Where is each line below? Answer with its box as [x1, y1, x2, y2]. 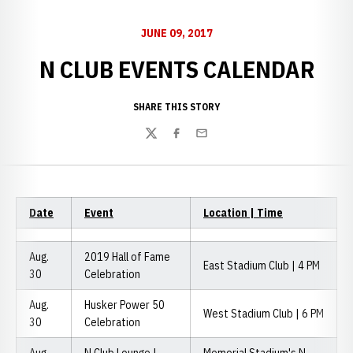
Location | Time [203, 206, 283, 220]
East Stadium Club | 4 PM [203, 258, 320, 273]
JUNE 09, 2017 [140, 26, 213, 40]
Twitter [144, 133, 182, 150]
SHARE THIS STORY [133, 101, 220, 113]
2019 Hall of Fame [84, 250, 170, 264]
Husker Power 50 [84, 298, 165, 312]
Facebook [169, 133, 218, 150]
